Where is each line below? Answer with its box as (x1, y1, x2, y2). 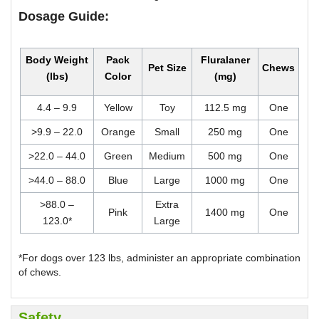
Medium (149, 150, 185, 162)
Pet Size (147, 61, 187, 73)
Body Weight (26, 53, 88, 66)
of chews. (19, 266, 61, 278)
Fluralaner (200, 53, 250, 66)
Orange (100, 125, 135, 137)
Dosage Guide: (19, 9, 109, 23)
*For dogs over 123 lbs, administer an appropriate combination (19, 251, 300, 263)
